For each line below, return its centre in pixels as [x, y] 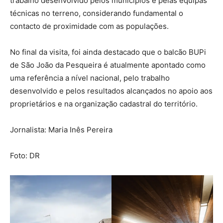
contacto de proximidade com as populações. [89, 26]
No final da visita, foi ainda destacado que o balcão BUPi [108, 52]
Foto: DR [25, 156]
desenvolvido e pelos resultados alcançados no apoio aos [111, 91]
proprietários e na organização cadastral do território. [104, 104]
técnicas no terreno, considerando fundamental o [97, 13]
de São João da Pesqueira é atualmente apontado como [108, 65]
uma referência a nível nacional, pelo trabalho [90, 78]
